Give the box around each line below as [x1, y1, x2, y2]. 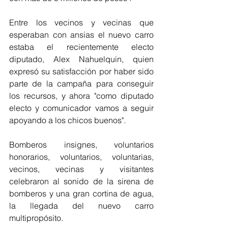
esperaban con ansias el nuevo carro [9, 29, 154, 40]
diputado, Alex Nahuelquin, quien [9, 53, 154, 64]
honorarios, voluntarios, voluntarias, [9, 151, 154, 162]
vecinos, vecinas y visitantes [9, 163, 154, 174]
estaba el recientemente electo [9, 41, 154, 52]
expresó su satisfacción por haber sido [9, 66, 154, 76]
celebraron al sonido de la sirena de [9, 176, 154, 186]
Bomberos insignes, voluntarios [9, 139, 154, 150]
